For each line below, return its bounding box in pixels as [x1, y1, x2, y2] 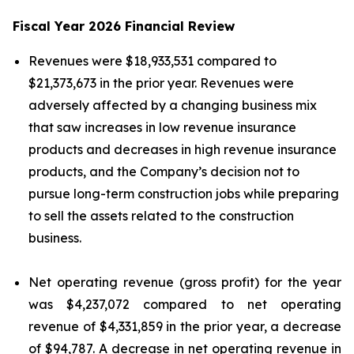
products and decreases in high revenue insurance [28, 141, 337, 157]
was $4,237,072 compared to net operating [28, 296, 341, 312]
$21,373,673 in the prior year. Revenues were [28, 75, 294, 91]
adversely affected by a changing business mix [28, 97, 317, 113]
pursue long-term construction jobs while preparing [28, 186, 339, 201]
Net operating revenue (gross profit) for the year [28, 274, 341, 290]
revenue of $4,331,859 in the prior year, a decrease [28, 318, 341, 334]
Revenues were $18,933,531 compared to [28, 53, 277, 69]
